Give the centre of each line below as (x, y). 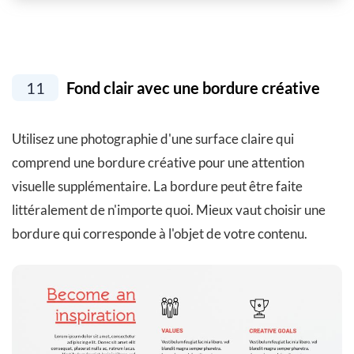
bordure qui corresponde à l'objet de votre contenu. (160, 233)
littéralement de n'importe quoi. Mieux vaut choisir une (169, 209)
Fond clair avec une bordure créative (192, 87)
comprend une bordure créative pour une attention (158, 162)
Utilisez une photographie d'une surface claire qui (153, 138)
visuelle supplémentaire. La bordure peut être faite (157, 186)
